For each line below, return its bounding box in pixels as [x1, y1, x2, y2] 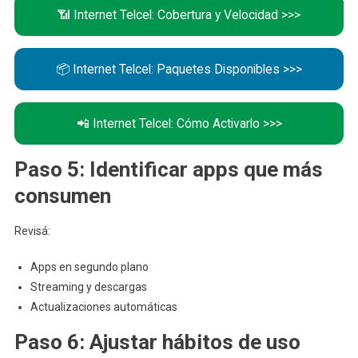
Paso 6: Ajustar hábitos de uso [14, 330, 300, 354]
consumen [14, 184, 111, 208]
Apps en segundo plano [30, 261, 149, 273]
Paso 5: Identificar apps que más [14, 157, 323, 181]
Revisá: [14, 225, 50, 237]
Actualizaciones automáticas [30, 300, 177, 313]
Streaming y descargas [30, 280, 147, 293]
